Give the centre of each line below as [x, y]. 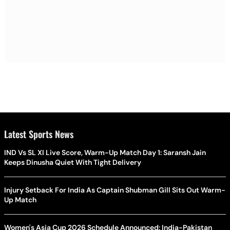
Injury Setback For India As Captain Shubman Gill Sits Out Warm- [115, 190]
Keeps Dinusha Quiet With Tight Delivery [73, 162]
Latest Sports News [39, 134]
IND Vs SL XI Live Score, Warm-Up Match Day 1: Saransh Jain [105, 152]
